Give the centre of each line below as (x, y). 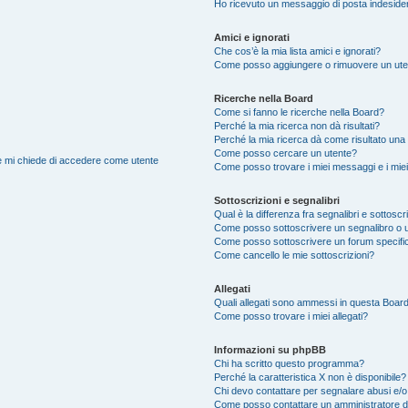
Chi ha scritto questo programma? (290, 363)
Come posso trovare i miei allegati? (291, 316)
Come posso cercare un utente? (286, 153)
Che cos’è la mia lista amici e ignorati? (298, 51)
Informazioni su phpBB (270, 350)
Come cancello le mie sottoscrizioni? (295, 255)
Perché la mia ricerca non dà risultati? (297, 126)
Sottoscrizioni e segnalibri (277, 200)
